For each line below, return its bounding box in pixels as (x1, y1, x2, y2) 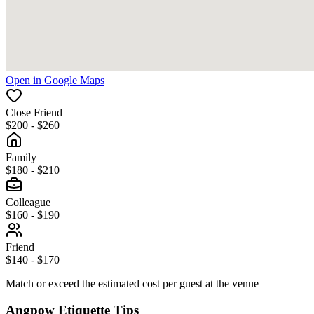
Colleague (6, 196, 50, 208)
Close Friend (6, 106, 62, 118)
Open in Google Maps (6, 74, 104, 86)
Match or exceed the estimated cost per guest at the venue (6, 277, 259, 289)
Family (6, 151, 36, 163)
